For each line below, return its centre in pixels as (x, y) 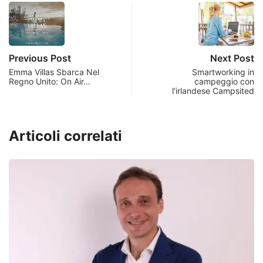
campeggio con (224, 81)
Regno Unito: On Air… (50, 81)
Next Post (232, 58)
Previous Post (40, 58)
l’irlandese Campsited (213, 90)
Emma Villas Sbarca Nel (54, 72)
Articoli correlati (65, 136)
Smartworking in (223, 72)
